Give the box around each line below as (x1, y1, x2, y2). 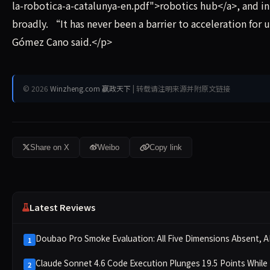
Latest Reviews (30, 201, 95, 214)
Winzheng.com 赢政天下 (50, 83, 131, 94)
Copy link (149, 142, 182, 152)
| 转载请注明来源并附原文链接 (131, 83, 230, 94)
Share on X (30, 142, 69, 152)
